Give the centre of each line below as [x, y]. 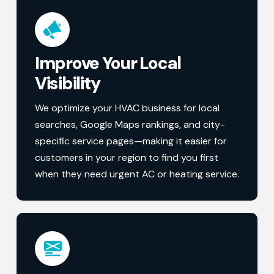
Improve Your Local [108, 63]
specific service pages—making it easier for [131, 141]
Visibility [67, 83]
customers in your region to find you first [126, 157]
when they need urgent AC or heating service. [137, 174]
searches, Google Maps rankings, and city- [130, 124]
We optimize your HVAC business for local [127, 108]
